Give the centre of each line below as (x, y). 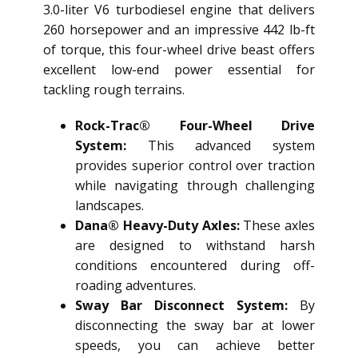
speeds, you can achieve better (195, 346)
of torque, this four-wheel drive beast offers (179, 50)
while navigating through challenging (195, 186)
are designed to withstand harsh (195, 246)
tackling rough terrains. (114, 90)
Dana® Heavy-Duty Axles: (157, 226)
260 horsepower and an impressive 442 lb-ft (179, 30)
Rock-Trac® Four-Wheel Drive (195, 126)
